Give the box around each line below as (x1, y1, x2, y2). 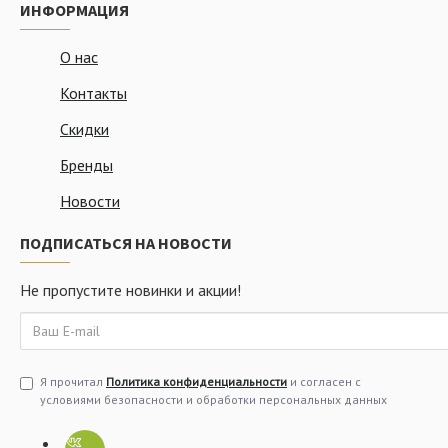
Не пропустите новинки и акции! (20, 280, 241, 300)
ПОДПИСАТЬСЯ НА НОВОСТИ (20, 233, 232, 253)
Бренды (60, 155, 113, 175)
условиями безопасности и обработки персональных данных (40, 392, 387, 407)
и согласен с (287, 374, 361, 389)
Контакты (60, 83, 127, 103)
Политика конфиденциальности (106, 374, 287, 389)
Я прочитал (40, 374, 106, 389)
